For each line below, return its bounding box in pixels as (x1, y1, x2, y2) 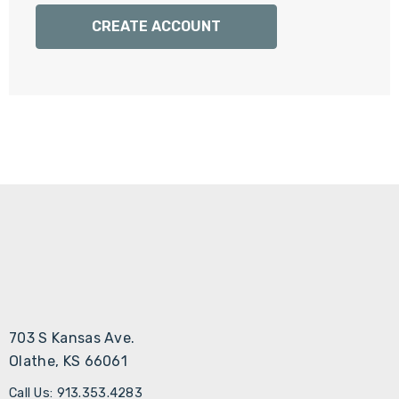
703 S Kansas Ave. (9, 330, 135, 346)
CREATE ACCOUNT (92, 18, 221, 35)
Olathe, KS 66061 (9, 353, 128, 370)
